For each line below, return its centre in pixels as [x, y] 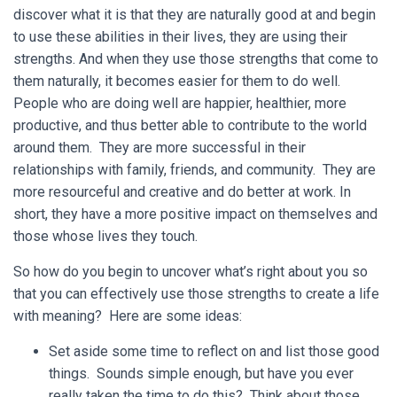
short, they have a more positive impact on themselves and [195, 214]
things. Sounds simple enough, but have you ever [201, 374]
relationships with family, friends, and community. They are [195, 170]
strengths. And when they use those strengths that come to [196, 59]
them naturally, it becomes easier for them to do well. [179, 81]
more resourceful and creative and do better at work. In [182, 192]
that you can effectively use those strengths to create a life [196, 294]
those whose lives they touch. [105, 236]
